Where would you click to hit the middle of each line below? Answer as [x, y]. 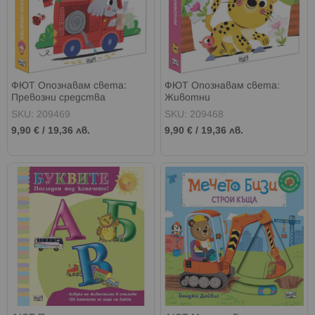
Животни [188, 98]
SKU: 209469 [41, 115]
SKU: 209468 [194, 115]
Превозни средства [58, 98]
